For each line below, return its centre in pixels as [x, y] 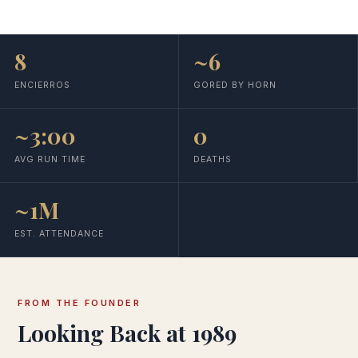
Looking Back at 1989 [127, 333]
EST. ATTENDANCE [59, 234]
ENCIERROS [42, 85]
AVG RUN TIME [50, 159]
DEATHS [213, 159]
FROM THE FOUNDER [79, 303]
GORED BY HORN [235, 85]
